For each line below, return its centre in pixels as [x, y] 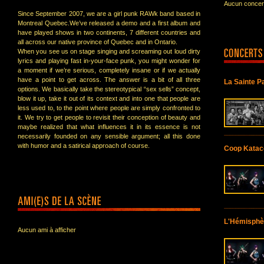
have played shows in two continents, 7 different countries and [109, 32]
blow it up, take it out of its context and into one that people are [109, 98]
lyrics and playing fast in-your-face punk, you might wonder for [109, 61]
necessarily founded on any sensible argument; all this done [109, 136]
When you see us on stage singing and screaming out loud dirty [109, 51]
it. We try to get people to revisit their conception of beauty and [109, 117]
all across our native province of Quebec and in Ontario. [98, 42]
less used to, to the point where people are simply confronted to [109, 108]
